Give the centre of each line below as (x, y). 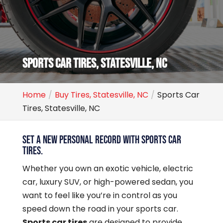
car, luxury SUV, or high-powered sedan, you (108, 182)
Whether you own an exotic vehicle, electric (108, 168)
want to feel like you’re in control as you (100, 195)
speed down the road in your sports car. (100, 209)
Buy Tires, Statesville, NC (101, 95)
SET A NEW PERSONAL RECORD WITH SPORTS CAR (102, 140)
